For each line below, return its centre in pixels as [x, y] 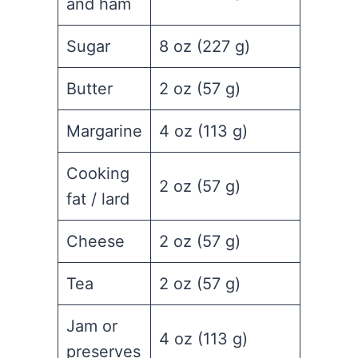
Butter [89, 89]
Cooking [98, 174]
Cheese [95, 242]
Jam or [92, 326]
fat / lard [98, 199]
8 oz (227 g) [205, 47]
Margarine [104, 131]
